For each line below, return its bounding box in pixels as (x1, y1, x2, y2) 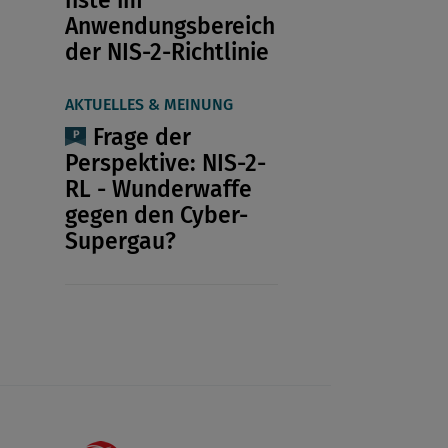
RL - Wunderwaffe (64, 174, 252, 203)
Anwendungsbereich (64, 11, 275, 40)
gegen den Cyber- (64, 200, 248, 229)
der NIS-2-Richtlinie (64, 37, 269, 66)
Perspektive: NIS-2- (64, 148, 266, 177)
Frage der (92, 122, 191, 151)
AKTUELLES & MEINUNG (64, 94, 233, 114)
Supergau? (64, 226, 176, 255)
